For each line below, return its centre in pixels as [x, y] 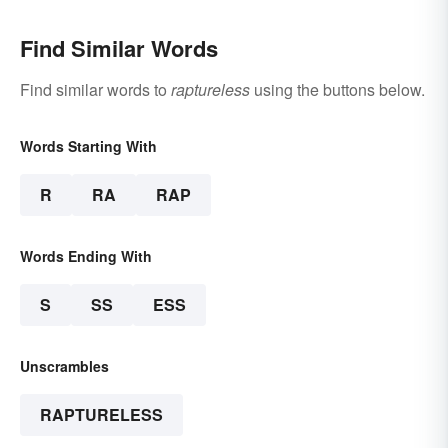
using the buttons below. [337, 90]
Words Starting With [88, 146]
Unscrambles [64, 366]
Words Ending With [86, 256]
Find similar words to [95, 90]
